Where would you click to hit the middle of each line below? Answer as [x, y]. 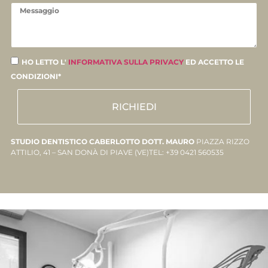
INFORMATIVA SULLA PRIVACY [127, 62]
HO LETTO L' [45, 62]
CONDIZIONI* [36, 76]
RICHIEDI [134, 106]
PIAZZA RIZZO [223, 142]
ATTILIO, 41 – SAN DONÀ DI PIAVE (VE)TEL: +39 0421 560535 [117, 153]
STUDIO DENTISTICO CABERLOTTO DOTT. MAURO [103, 142]
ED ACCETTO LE [214, 62]
